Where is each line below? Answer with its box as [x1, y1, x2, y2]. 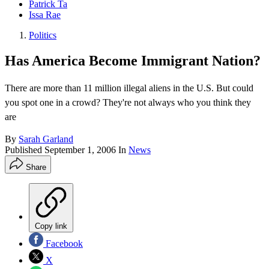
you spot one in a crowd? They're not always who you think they [5, 97, 251, 108]
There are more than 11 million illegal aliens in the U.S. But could [5, 83, 253, 94]
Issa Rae [29, 10, 61, 20]
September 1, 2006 [44, 145, 116, 156]
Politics [29, 30, 56, 41]
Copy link [35, 222, 67, 231]
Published [5, 145, 44, 156]
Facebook [43, 238, 83, 249]
